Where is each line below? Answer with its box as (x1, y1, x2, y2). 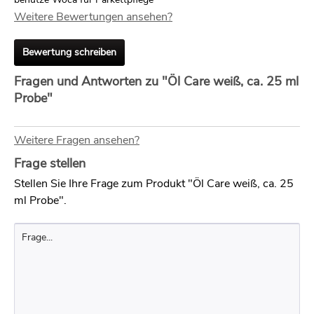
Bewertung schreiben (22, 46, 116, 59)
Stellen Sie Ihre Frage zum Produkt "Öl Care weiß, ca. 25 (14, 176, 294, 191)
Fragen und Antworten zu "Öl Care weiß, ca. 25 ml (14, 73, 299, 90)
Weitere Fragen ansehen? (14, 132, 139, 148)
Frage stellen (14, 155, 86, 172)
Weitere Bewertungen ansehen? (14, 9, 172, 25)
